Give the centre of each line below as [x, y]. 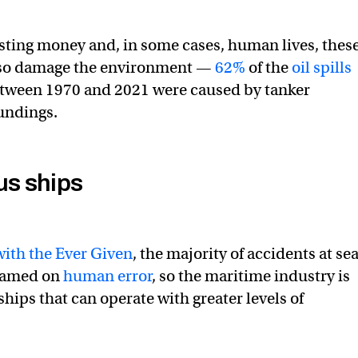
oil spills [322, 68]
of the [268, 68]
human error [107, 276]
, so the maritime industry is [251, 276]
